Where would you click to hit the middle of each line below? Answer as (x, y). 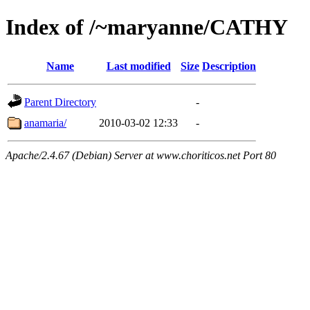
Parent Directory (60, 102)
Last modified (138, 66)
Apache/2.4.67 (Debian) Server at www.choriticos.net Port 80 (141, 155)
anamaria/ (45, 122)
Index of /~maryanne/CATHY (147, 27)
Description (229, 66)
